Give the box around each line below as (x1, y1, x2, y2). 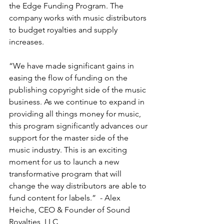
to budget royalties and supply (9, 24, 119, 34)
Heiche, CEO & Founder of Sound (9, 204, 132, 214)
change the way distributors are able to (9, 180, 148, 190)
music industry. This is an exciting (9, 144, 129, 154)
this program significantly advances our (9, 120, 149, 130)
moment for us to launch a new (9, 156, 121, 166)
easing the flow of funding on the (9, 72, 129, 82)
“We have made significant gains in (9, 60, 136, 70)
